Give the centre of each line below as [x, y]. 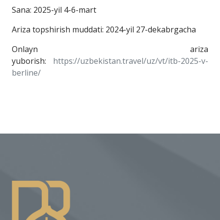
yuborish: [32, 61]
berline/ [26, 73]
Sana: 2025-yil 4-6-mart [54, 10]
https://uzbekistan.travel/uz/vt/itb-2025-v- [131, 61]
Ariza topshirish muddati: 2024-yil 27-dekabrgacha [104, 29]
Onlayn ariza [110, 49]
